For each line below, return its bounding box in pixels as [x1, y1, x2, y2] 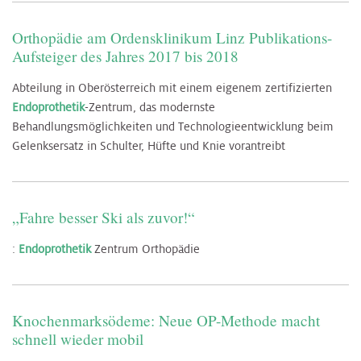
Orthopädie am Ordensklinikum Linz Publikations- [12, 27, 332, 48]
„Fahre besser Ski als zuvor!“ [12, 206, 195, 227]
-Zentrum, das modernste [85, 99, 215, 114]
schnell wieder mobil [12, 328, 143, 349]
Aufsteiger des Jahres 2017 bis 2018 [12, 45, 239, 66]
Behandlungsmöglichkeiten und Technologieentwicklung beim [12, 118, 334, 134]
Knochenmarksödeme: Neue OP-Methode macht [12, 309, 320, 330]
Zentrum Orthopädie [91, 241, 200, 256]
